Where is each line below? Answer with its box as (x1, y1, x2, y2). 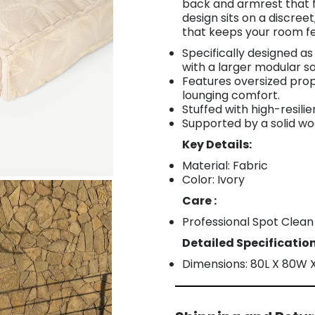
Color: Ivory (182, 171, 245, 188)
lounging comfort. (182, 86, 280, 103)
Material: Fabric (182, 157, 268, 174)
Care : (182, 192, 217, 209)
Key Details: (182, 136, 252, 153)
